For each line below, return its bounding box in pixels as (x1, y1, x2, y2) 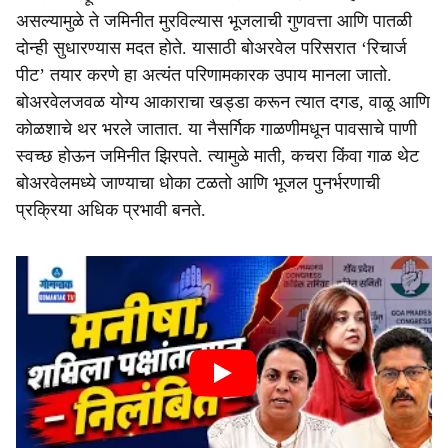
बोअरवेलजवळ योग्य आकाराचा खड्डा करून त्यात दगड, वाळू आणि (16, 92, 430, 112)
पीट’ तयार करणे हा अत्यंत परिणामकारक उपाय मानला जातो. (16, 65, 392, 85)
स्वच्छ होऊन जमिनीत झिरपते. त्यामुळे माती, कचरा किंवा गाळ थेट (16, 146, 419, 166)
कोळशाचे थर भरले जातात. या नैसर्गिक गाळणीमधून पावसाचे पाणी (16, 119, 417, 139)
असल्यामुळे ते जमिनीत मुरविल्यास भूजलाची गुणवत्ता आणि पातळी (16, 11, 412, 31)
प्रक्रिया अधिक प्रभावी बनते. (16, 200, 206, 220)
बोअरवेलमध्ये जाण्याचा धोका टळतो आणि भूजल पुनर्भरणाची (16, 173, 380, 193)
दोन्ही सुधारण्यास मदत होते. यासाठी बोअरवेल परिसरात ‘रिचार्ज (16, 38, 407, 58)
